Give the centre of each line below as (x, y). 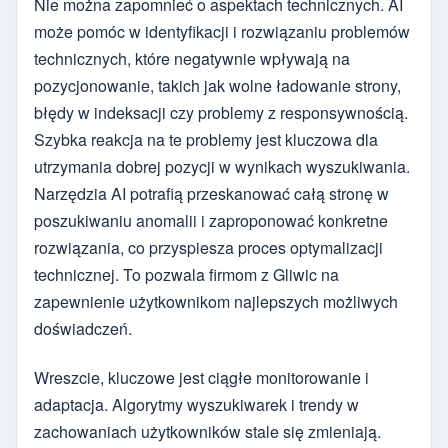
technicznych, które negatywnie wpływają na (192, 59)
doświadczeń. (83, 329)
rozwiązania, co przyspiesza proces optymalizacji (208, 248)
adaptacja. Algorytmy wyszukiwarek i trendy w (196, 404)
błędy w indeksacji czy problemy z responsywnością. (221, 113)
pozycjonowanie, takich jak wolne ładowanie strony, (217, 86)
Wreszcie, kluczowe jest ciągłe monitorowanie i (201, 377)
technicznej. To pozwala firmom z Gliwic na (186, 275)
